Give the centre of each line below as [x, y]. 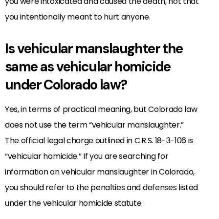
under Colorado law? [66, 85]
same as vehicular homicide [88, 66]
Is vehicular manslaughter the [94, 48]
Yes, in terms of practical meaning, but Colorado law [101, 109]
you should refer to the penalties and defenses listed [102, 187]
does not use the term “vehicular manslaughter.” [94, 125]
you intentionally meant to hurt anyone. [78, 17]
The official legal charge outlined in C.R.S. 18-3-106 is [99, 140]
